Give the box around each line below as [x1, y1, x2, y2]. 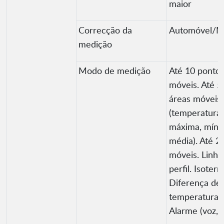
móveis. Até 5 [169, 78, 222, 91]
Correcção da [78, 24, 132, 36]
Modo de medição [78, 64, 150, 77]
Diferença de [169, 176, 221, 189]
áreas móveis [169, 92, 221, 105]
